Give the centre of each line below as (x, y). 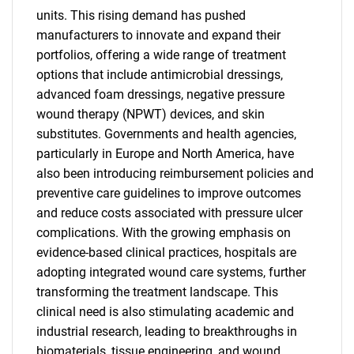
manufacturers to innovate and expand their (158, 35)
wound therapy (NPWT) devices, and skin (151, 114)
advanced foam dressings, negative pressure (160, 94)
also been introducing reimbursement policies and (175, 173)
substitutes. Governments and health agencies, (166, 134)
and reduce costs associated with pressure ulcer (169, 213)
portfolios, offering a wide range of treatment (161, 55)
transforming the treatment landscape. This (157, 292)
